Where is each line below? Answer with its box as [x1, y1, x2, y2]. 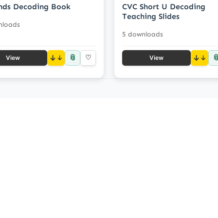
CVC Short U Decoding [122, 1, 205, 11]
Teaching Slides [122, 11, 180, 21]
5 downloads [122, 30, 163, 38]
